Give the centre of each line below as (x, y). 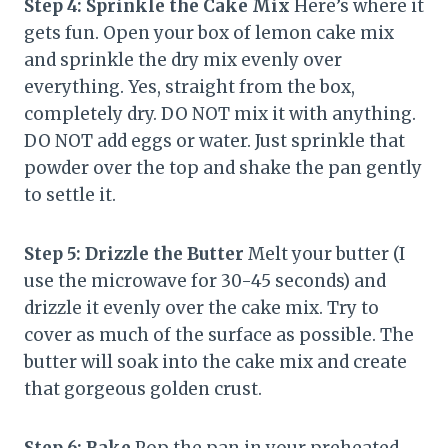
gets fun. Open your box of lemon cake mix (209, 33)
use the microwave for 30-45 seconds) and (205, 281)
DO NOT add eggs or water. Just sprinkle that (214, 141)
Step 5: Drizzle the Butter (134, 254)
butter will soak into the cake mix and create (215, 362)
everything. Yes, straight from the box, (189, 87)
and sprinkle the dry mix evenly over (183, 60)
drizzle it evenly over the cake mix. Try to (201, 308)
